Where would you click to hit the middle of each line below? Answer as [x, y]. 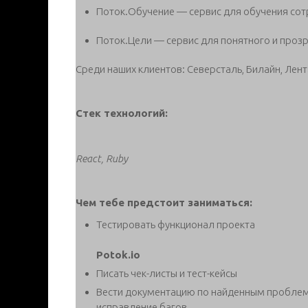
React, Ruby [102, 158]
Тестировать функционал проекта [176, 224]
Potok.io [118, 254]
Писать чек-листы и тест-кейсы [167, 273]
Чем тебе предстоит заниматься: [164, 202]
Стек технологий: [122, 113]
